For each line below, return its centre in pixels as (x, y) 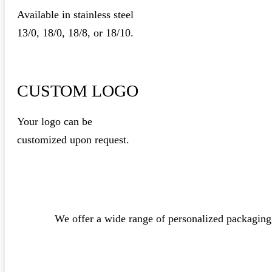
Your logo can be (55, 121)
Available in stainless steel (75, 14)
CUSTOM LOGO (78, 90)
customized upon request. (73, 139)
